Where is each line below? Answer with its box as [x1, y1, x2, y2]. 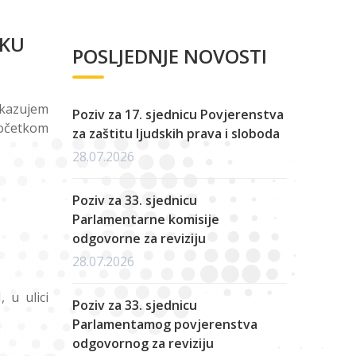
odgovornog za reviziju [72, 335, 214, 352]
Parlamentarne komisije [72, 211, 219, 228]
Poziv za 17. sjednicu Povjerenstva [72, 106, 284, 123]
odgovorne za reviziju [72, 230, 206, 247]
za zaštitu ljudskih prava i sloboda [72, 125, 280, 142]
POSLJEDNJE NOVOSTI [72, 43, 267, 69]
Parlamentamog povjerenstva [72, 315, 257, 333]
